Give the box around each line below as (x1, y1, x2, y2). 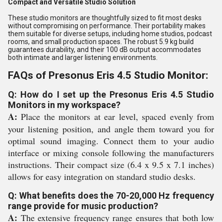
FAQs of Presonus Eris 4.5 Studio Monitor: (8, 69, 208, 81)
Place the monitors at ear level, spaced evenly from (17, 111, 214, 122)
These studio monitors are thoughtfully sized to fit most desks (8, 14, 202, 22)
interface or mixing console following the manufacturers (8, 147, 214, 159)
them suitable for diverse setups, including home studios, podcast (8, 30, 212, 38)
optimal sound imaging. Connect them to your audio (8, 135, 214, 147)
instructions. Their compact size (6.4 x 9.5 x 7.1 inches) (8, 159, 214, 170)
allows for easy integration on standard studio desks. (8, 170, 196, 182)
